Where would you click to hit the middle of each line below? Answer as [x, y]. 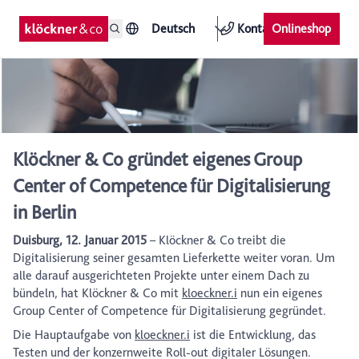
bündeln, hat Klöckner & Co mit [97, 293]
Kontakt [258, 28]
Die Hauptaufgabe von [74, 335]
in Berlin [44, 212]
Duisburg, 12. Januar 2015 [80, 240]
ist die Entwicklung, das [253, 335]
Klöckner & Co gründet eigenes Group [157, 159]
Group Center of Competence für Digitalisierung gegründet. [169, 311]
